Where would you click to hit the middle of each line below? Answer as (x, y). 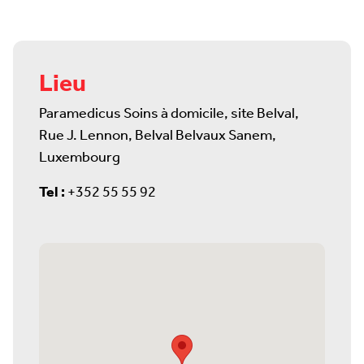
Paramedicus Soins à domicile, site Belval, (169, 114)
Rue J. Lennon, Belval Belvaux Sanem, (158, 136)
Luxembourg (80, 158)
